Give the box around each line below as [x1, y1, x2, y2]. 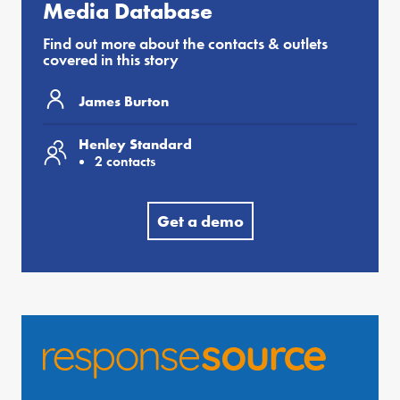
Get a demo [156, 211, 244, 232]
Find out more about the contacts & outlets [43, 33, 328, 54]
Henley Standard [79, 135, 192, 154]
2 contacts [95, 152, 155, 171]
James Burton [79, 91, 169, 111]
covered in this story [43, 49, 179, 71]
